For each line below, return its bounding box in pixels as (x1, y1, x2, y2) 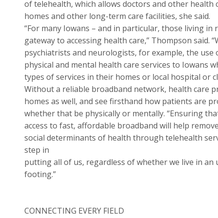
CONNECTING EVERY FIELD (24, 205, 124, 217)
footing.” (24, 168, 56, 180)
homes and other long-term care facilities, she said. (24, 10, 210, 21)
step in (24, 144, 49, 155)
